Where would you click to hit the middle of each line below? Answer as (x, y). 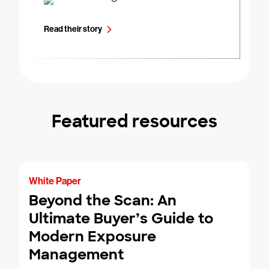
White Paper (55, 181)
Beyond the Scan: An (103, 201)
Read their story (73, 29)
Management (77, 255)
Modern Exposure (92, 237)
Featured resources (134, 122)
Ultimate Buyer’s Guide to (121, 219)
